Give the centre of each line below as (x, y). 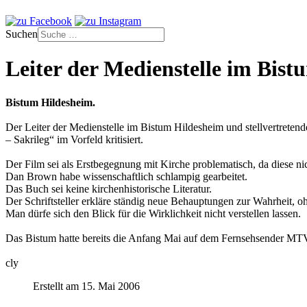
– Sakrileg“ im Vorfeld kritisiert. (74, 139)
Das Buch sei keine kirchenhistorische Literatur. (109, 188)
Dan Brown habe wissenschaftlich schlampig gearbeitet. (126, 176)
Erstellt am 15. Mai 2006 (86, 286)
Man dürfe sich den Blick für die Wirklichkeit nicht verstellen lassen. (153, 213)
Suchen (22, 34)
